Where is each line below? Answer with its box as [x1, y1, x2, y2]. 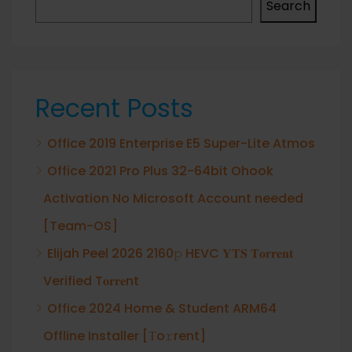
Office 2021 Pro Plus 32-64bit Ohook [47, 162, 273, 180]
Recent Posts [35, 90, 193, 126]
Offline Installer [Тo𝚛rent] [43, 327, 206, 345]
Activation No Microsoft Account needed [43, 189, 303, 207]
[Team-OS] [43, 217, 118, 235]
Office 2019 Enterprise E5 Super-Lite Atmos [47, 134, 315, 152]
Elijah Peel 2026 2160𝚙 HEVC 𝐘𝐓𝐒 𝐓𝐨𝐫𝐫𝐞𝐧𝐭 [47, 244, 293, 262]
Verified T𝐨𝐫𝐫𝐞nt [43, 272, 139, 290]
